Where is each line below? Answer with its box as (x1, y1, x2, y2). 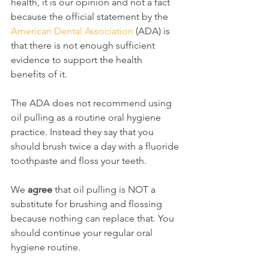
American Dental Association (11, 25, 133, 37)
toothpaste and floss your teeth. (11, 155, 147, 167)
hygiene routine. (11, 241, 80, 253)
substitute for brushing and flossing (11, 198, 165, 210)
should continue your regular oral (11, 227, 155, 239)
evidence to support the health (11, 54, 145, 66)
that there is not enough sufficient (11, 40, 157, 52)
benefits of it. (11, 68, 67, 80)
